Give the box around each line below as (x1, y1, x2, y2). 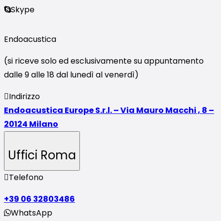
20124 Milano (4, 118, 58, 130)
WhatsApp (11, 207, 52, 219)
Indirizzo (9, 90, 40, 102)
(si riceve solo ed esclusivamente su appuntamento (4, 55, 204, 67)
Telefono (9, 172, 43, 184)
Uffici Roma (8, 147, 76, 163)
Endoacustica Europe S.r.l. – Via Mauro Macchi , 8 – (4, 104, 214, 116)
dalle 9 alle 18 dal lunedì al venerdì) (4, 69, 139, 80)
